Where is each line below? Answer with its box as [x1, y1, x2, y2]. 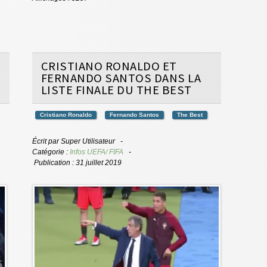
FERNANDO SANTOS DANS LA [41, 70, 201, 86]
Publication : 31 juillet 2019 [33, 158, 122, 167]
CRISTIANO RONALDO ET [41, 58, 177, 74]
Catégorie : [32, 147, 70, 156]
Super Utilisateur [60, 136, 115, 145]
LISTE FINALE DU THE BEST [41, 82, 192, 98]
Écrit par [32, 136, 61, 145]
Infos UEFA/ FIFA [69, 147, 123, 156]
